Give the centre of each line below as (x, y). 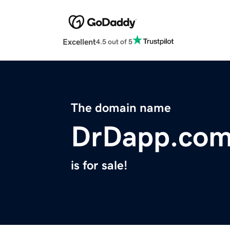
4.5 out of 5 (114, 41)
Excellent (79, 42)
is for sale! (99, 166)
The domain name (121, 108)
